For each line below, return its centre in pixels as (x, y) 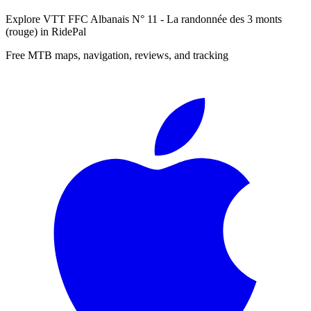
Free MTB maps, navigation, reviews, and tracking (117, 55)
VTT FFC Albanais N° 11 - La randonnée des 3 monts (162, 19)
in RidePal (62, 31)
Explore (24, 19)
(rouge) (22, 31)
